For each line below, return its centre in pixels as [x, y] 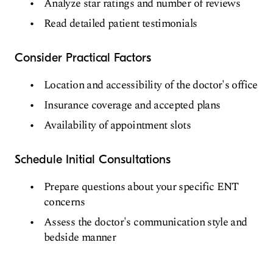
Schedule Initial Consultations [93, 160]
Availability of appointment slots [117, 126]
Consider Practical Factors [83, 58]
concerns [64, 202]
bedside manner [80, 238]
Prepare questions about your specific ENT [141, 187]
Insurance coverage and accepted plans [132, 105]
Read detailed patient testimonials [121, 24]
